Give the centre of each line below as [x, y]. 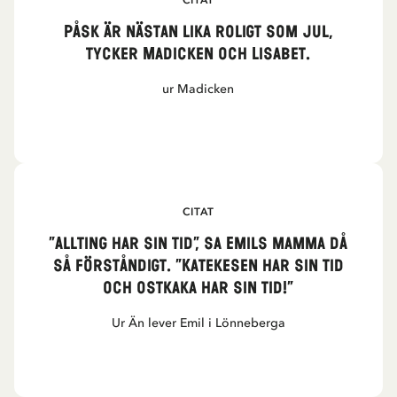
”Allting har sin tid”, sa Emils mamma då [198, 244]
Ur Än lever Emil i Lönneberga [198, 323]
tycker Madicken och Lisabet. [198, 54]
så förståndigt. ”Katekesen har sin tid [198, 266]
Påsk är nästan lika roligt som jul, [198, 32]
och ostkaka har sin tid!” [198, 288]
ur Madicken [198, 89]
